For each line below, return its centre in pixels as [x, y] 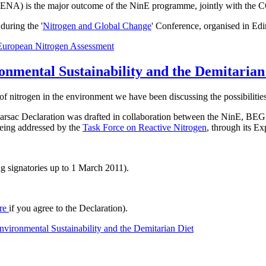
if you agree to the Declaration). [68, 208]
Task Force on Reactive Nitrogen [145, 128]
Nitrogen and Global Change [97, 26]
